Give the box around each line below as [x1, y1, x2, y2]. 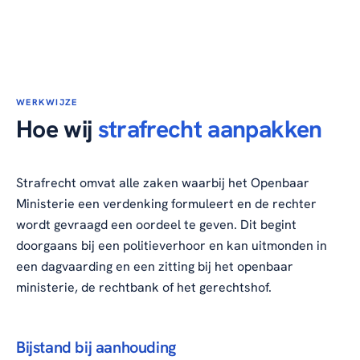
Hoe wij [16, 113, 98, 145]
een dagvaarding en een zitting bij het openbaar [16, 258, 293, 276]
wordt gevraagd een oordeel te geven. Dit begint [16, 216, 297, 234]
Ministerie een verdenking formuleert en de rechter [16, 195, 317, 213]
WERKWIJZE [16, 96, 78, 108]
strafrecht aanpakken [97, 113, 322, 145]
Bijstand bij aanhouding [16, 337, 176, 358]
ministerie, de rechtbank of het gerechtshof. [16, 279, 272, 297]
